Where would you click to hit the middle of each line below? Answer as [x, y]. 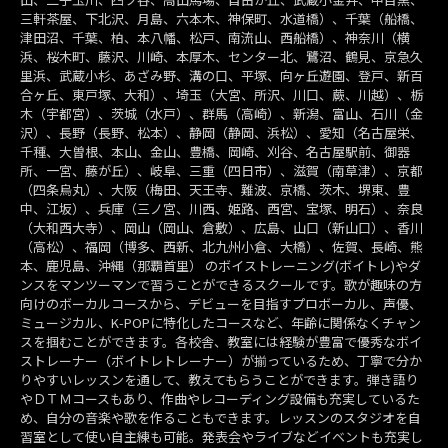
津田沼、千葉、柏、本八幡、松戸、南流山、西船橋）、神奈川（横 [215, 38]
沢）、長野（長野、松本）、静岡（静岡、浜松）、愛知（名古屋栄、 [221, 133]
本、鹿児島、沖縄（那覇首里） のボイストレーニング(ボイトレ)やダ [220, 266]
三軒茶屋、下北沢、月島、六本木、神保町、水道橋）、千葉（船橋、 [221, 19]
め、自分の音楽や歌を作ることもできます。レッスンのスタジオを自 [220, 418]
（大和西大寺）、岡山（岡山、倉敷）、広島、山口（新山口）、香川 [221, 228]
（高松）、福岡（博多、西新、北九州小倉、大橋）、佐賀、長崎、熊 [221, 247]
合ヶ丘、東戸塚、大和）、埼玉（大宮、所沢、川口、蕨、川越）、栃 [221, 95]
